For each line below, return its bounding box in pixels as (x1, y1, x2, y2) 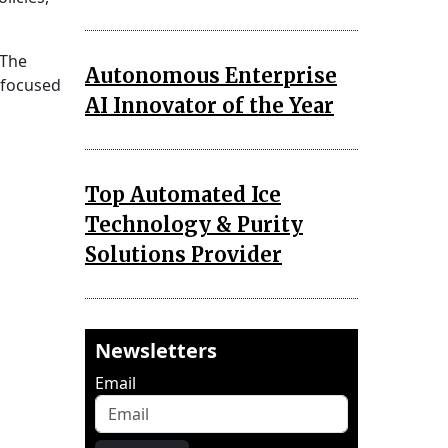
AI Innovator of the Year (85, 92, 334, 118)
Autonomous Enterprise (85, 62, 337, 88)
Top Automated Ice (85, 181, 281, 207)
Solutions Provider (85, 241, 282, 267)
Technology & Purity (85, 211, 303, 237)
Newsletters (95, 336, 217, 364)
